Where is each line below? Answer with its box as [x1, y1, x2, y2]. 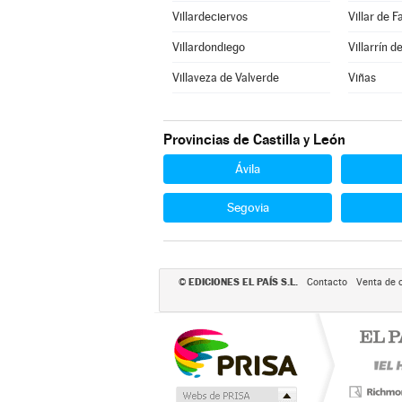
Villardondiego [171, 40, 245, 54]
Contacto [306, 276, 347, 288]
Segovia [226, 200, 269, 214]
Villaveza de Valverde [171, 71, 279, 84]
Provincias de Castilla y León [163, 131, 345, 148]
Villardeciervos [171, 10, 248, 23]
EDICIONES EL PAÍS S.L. [188, 275, 298, 288]
